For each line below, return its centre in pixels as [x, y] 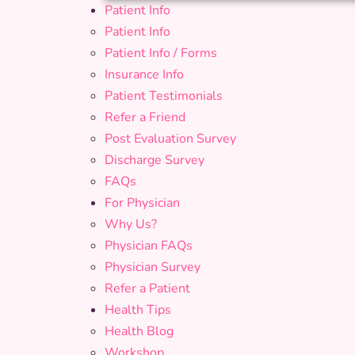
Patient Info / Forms [161, 53]
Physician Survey [153, 267]
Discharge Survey [155, 160]
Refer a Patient [147, 288]
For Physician [142, 203]
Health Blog [139, 331]
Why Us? [131, 224]
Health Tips [138, 310]
